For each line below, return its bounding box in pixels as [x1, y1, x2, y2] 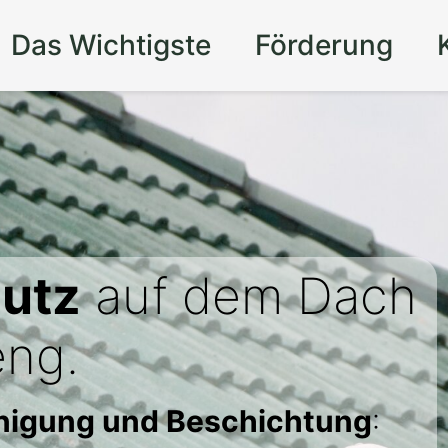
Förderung [255, 28, 393, 62]
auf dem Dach [81, 266, 417, 326]
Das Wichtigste [11, 28, 211, 62]
